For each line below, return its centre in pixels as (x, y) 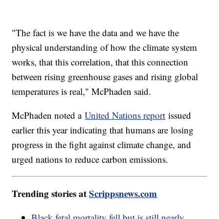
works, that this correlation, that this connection (100, 62)
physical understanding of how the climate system (105, 47)
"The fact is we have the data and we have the (96, 33)
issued (178, 115)
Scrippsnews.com (123, 194)
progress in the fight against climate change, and (102, 145)
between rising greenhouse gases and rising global (105, 77)
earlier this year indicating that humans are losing (103, 130)
